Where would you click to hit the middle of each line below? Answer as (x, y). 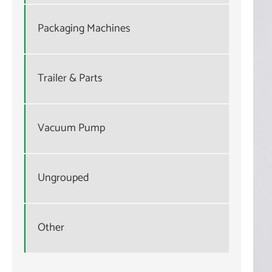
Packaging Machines (84, 29)
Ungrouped (63, 178)
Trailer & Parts (70, 79)
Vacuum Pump (71, 128)
